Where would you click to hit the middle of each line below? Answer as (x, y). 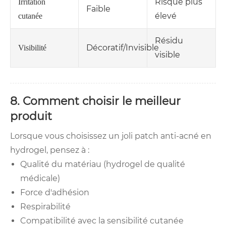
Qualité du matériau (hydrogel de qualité (103, 164)
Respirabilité (45, 207)
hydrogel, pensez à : (50, 150)
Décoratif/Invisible (123, 48)
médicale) (40, 179)
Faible (98, 9)
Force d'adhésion (55, 193)
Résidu (169, 41)
